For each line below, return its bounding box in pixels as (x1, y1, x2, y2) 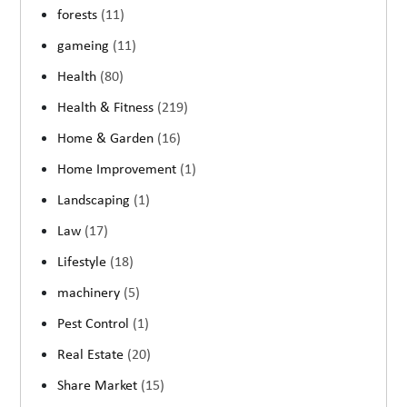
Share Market (57, 378, 142, 393)
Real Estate (57, 347, 128, 362)
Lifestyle (57, 254, 111, 270)
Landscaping (57, 193, 134, 208)
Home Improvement (57, 162, 181, 177)
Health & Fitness (57, 100, 158, 115)
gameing (57, 38, 114, 54)
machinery (57, 285, 124, 301)
